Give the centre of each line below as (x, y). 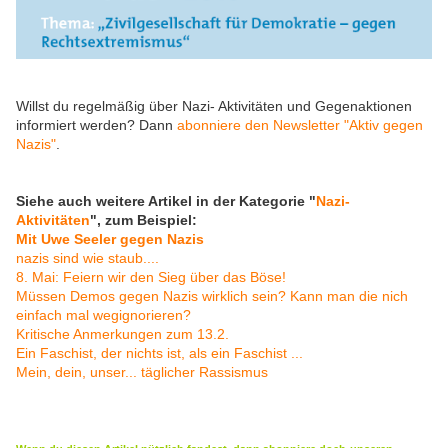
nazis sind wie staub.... (87, 258)
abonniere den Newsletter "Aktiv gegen (300, 125)
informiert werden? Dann (96, 125)
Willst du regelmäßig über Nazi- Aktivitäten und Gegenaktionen (214, 106)
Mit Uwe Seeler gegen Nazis (110, 239)
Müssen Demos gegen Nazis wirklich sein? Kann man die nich (212, 296)
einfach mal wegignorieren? (103, 315)
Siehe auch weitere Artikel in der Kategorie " (166, 201)
